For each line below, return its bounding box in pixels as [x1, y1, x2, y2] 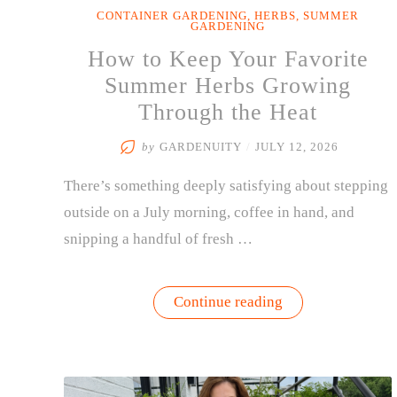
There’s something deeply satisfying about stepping [64, 177, 388, 194]
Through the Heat [138, 99, 317, 125]
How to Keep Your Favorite [87, 46, 369, 72]
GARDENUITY [159, 141, 242, 153]
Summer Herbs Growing [105, 73, 351, 98]
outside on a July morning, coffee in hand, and [64, 204, 354, 221]
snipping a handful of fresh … [64, 230, 253, 247]
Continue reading [173, 292, 283, 310]
